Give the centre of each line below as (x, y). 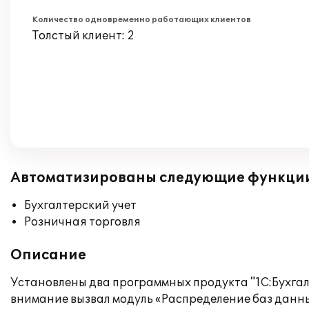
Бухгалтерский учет (80, 206)
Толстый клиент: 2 (83, 36)
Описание (48, 255)
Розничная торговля (82, 222)
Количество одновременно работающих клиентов (142, 20)
